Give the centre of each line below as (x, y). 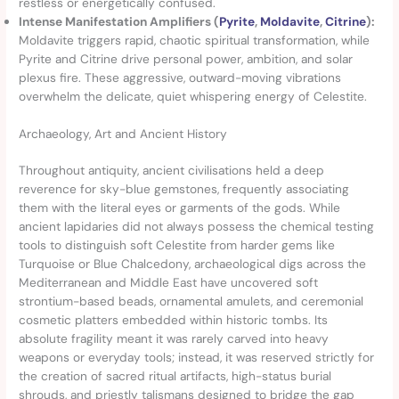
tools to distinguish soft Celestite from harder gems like (177, 244)
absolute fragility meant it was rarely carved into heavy (174, 338)
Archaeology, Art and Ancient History (123, 133)
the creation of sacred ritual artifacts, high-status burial (175, 375)
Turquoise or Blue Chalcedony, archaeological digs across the (193, 263)
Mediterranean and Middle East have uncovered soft (169, 282)
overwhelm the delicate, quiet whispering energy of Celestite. (193, 97)
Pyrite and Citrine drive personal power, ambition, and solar (186, 59)
